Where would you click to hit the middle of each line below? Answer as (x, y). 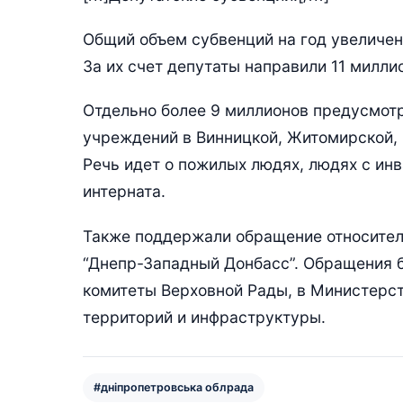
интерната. (124, 192)
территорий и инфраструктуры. (204, 317)
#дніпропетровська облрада (174, 387)
